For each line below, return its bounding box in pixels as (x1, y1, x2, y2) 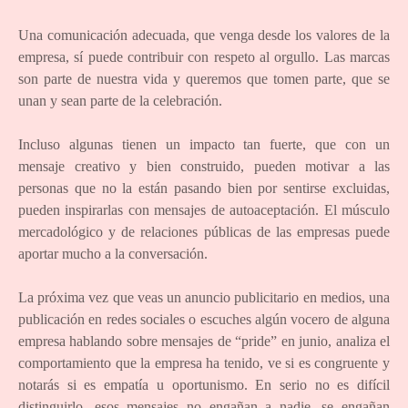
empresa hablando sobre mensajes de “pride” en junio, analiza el (18, 333, 390, 350)
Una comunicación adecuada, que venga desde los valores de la (18, 27, 390, 44)
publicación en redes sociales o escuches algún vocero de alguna (18, 311, 390, 328)
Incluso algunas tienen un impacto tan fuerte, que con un (18, 137, 390, 153)
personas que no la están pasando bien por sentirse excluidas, (18, 180, 390, 197)
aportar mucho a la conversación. (18, 246, 208, 262)
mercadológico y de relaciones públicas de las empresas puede (18, 224, 390, 240)
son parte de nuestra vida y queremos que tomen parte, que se (18, 71, 390, 87)
